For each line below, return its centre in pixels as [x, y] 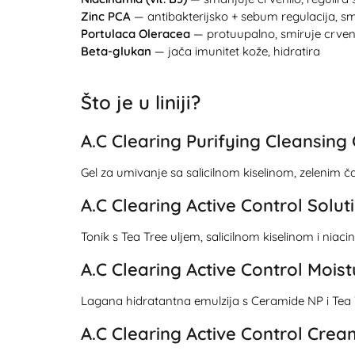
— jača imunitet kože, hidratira [236, 51]
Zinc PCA [106, 16]
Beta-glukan [116, 51]
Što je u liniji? [141, 102]
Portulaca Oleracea [136, 33]
